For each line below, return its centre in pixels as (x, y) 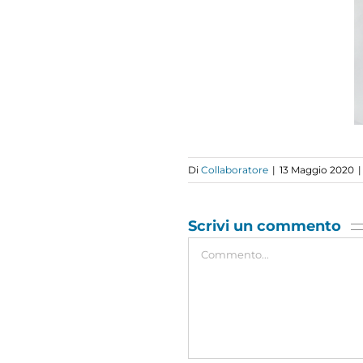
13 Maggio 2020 (317, 169)
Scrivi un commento (265, 226)
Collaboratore (235, 169)
